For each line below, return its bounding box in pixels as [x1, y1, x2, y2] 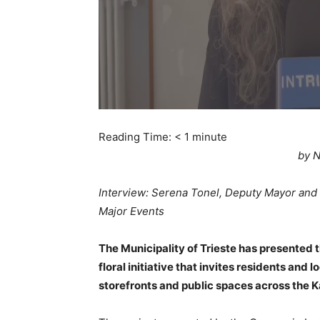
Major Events [99, 204, 164, 218]
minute [192, 130, 227, 144]
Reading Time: [99, 130, 174, 144]
